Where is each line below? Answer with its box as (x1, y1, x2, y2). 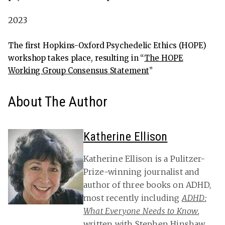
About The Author (8, 93, 108, 110)
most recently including (83, 193, 182, 203)
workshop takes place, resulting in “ (8, 53, 145, 63)
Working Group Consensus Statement (8, 66, 149, 76)
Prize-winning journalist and (83, 167, 200, 177)
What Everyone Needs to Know (83, 206, 198, 216)
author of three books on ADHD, (83, 180, 211, 190)
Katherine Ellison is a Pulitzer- (83, 154, 205, 164)
